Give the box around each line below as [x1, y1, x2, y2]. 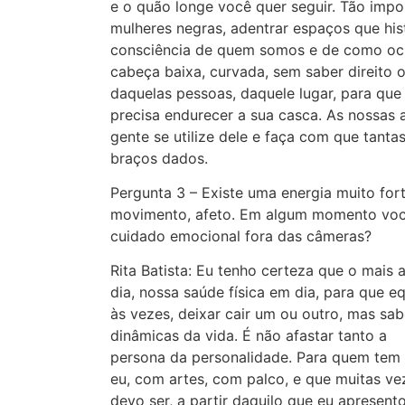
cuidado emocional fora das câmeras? [110, 226, 372, 245]
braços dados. [110, 148, 208, 167]
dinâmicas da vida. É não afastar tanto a [110, 326, 387, 345]
